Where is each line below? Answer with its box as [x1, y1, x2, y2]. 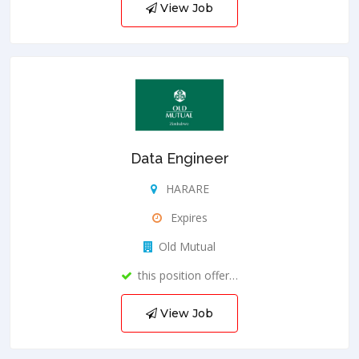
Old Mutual [159, 238, 216, 254]
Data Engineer [130, 149, 229, 167]
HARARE [162, 180, 209, 196]
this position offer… [138, 267, 238, 283]
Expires [167, 209, 208, 225]
